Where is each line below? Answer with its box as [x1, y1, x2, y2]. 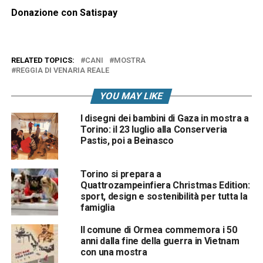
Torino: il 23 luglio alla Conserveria [80, 123, 228, 135]
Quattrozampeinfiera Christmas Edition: [80, 179, 250, 191]
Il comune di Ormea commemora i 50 [80, 224, 237, 235]
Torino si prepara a [80, 168, 161, 180]
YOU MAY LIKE [99, 90, 165, 102]
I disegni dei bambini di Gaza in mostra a [80, 112, 249, 124]
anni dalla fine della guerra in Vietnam [80, 235, 240, 247]
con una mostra [80, 246, 147, 258]
